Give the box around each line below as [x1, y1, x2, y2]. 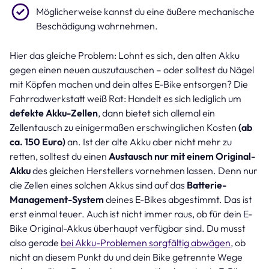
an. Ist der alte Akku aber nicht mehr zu [65, 135, 232, 148]
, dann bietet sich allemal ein [98, 106, 215, 119]
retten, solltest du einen [10, 150, 109, 162]
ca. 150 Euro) [10, 135, 65, 148]
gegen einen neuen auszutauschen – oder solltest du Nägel [10, 63, 254, 76]
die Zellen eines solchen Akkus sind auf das [10, 178, 187, 191]
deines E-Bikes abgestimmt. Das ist [104, 193, 252, 205]
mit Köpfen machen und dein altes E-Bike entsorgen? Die [10, 77, 248, 90]
